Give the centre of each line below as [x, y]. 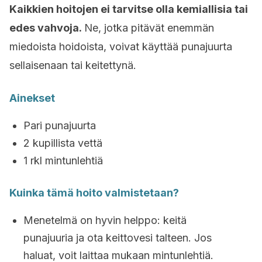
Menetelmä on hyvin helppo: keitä [105, 220]
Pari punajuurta [60, 125]
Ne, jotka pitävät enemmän [149, 28]
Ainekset [32, 98]
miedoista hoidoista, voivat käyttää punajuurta [121, 46]
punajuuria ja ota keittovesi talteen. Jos [118, 238]
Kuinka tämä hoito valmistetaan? [94, 193]
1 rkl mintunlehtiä [63, 161]
